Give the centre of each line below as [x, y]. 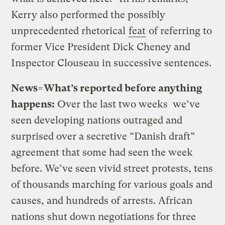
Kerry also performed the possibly [88, 15]
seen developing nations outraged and [97, 120]
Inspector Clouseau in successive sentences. [111, 63]
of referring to [179, 31]
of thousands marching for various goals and [112, 184]
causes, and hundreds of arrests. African [102, 200]
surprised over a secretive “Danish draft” [103, 136]
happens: [33, 104]
